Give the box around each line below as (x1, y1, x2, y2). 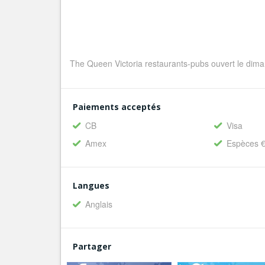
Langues (73, 180, 109, 192)
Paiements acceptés (73, 101, 161, 113)
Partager (73, 241, 111, 253)
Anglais (85, 198, 112, 211)
